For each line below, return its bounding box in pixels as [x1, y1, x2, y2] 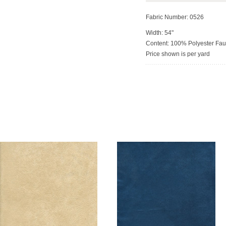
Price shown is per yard [146, 50, 210, 58]
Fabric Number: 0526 [146, 14, 204, 21]
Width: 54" [146, 29, 174, 36]
